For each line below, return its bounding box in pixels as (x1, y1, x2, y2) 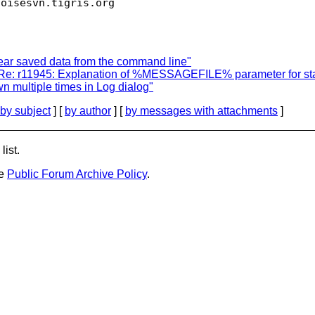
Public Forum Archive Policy (7, 168, 147, 180)
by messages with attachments (125, 104, 278, 117)
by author (65, 104, 111, 117)
